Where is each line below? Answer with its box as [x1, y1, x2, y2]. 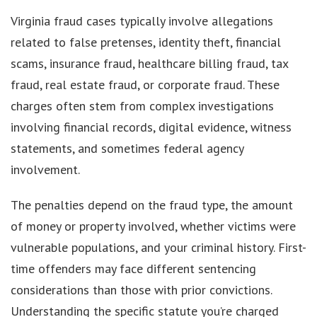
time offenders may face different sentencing [11, 260, 256, 277]
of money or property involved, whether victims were [11, 217, 296, 234]
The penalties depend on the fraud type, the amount [11, 196, 293, 213]
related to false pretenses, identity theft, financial [11, 33, 281, 50]
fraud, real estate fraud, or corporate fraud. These [11, 76, 279, 93]
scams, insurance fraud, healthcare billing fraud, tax [11, 54, 288, 71]
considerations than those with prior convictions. [11, 281, 272, 298]
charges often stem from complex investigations [11, 97, 274, 114]
